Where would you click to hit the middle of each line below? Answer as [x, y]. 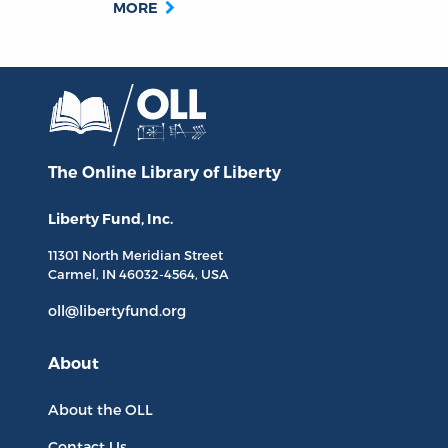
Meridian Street [172, 255]
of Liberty [242, 173]
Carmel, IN [83, 274]
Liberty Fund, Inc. [110, 219]
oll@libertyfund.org [117, 311]
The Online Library [125, 173]
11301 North [85, 255]
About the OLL [100, 410]
